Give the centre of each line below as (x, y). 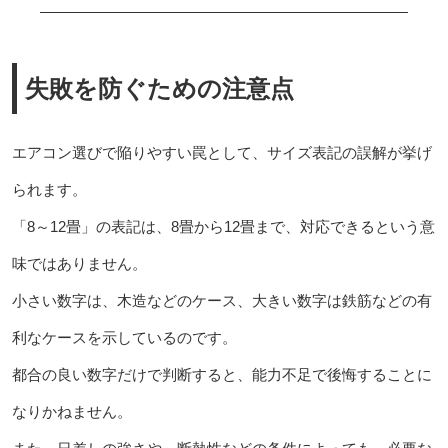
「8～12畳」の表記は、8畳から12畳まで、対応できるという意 (223, 226)
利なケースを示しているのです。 (124, 337)
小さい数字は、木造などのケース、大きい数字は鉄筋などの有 (221, 300)
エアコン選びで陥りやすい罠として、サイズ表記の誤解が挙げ (221, 152)
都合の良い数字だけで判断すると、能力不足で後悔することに (221, 374)
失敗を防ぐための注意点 (159, 88)
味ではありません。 (79, 263)
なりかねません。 (71, 411)
